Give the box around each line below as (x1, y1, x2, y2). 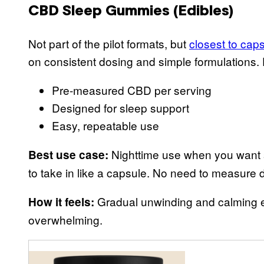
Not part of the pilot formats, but (28, 35, 189, 51)
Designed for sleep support (52, 99, 189, 115)
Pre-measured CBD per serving (52, 81, 212, 98)
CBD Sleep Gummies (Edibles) (28, 5, 233, 18)
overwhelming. (28, 211, 105, 227)
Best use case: (28, 146, 108, 163)
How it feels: (28, 193, 94, 210)
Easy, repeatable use (52, 117, 159, 133)
